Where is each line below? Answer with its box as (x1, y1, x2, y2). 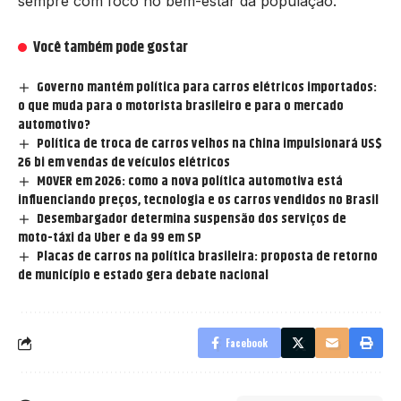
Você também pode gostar (33, 36, 189, 60)
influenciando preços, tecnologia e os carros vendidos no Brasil (18, 190, 379, 211)
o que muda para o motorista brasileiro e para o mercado (18, 96, 344, 117)
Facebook (226, 336, 268, 351)
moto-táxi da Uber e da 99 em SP (18, 227, 201, 249)
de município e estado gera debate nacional (18, 265, 269, 286)
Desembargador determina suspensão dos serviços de (37, 209, 347, 230)
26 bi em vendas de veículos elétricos (18, 152, 230, 174)
